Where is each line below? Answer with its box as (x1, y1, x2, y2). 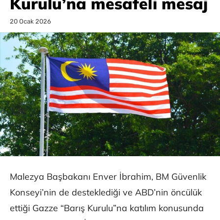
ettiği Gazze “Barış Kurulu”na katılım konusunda (10, 202, 204, 214)
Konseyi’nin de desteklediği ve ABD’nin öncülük (10, 187, 202, 198)
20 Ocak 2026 (10, 18, 51, 26)
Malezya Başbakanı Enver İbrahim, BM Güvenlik (10, 171, 206, 183)
